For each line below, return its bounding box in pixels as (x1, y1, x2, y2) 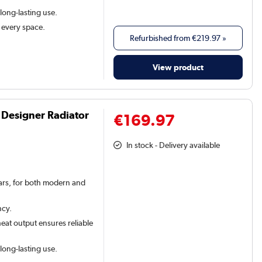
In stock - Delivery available (126, 140, 220, 150)
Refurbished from (130, 33, 192, 44)
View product (153, 62, 204, 73)
